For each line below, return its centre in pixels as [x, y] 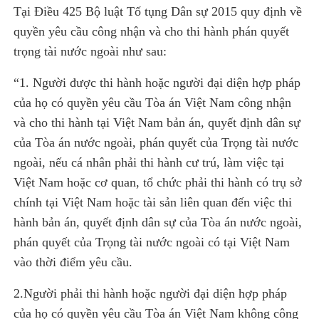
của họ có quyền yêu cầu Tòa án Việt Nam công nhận [153, 102]
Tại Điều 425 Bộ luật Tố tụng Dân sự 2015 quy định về [158, 11]
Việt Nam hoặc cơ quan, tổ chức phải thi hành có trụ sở [158, 182]
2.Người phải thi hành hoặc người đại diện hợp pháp [151, 293]
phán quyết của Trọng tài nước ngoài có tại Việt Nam [152, 242]
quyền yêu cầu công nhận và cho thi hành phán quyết [152, 31]
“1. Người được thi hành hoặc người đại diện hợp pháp [157, 82]
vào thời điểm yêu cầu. [73, 262]
